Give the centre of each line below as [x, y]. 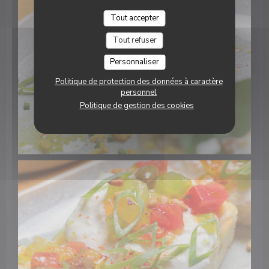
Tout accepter [134, 18]
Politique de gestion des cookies [137, 106]
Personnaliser [134, 62]
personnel [139, 92]
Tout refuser [134, 40]
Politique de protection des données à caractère [139, 82]
